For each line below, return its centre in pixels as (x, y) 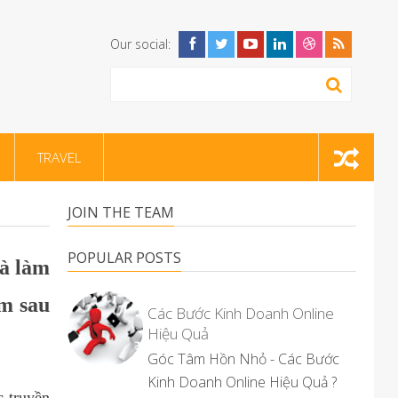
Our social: (140, 44)
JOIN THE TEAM (121, 212)
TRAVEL (59, 157)
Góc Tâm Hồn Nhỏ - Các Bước (243, 359)
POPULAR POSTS (124, 258)
